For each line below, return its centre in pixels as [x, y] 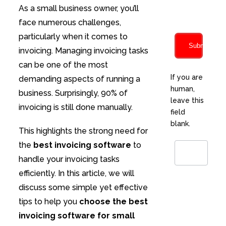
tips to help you [49, 201]
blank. [180, 124]
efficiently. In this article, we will [76, 173]
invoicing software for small [76, 215]
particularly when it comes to [73, 36]
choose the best [113, 201]
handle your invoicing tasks [69, 159]
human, [182, 89]
